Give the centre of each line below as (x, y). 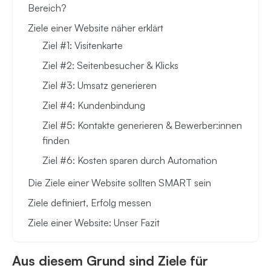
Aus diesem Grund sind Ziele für (110, 261)
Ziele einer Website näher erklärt (96, 28)
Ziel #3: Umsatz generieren (100, 86)
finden (56, 141)
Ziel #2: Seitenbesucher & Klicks (110, 66)
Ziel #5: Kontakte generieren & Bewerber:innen (142, 126)
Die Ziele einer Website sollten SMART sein (119, 183)
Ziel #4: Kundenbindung (94, 106)
